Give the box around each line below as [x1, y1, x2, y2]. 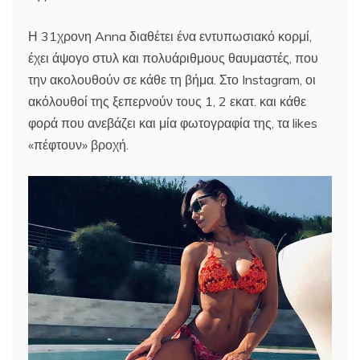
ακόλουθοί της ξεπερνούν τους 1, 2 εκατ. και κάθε [28, 93, 306, 109]
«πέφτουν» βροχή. [28, 137, 129, 153]
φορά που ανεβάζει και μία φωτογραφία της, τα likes [28, 115, 317, 131]
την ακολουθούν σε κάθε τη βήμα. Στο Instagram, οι [28, 72, 316, 88]
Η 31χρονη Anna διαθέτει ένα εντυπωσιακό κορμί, [28, 28, 312, 44]
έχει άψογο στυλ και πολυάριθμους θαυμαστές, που [28, 50, 318, 66]
